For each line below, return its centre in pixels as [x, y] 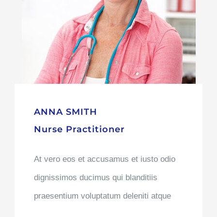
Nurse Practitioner [79, 130]
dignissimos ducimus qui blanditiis [95, 178]
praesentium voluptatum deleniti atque [102, 196]
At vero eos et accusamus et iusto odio [104, 159]
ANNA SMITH [65, 112]
